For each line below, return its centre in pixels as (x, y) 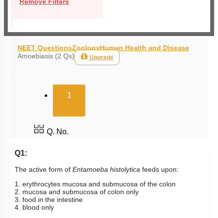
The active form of (44, 169)
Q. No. (58, 132)
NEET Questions (45, 48)
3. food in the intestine (49, 200)
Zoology (86, 48)
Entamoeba (90, 169)
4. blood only (34, 207)
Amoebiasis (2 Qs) (46, 56)
